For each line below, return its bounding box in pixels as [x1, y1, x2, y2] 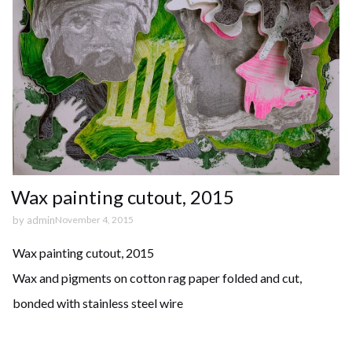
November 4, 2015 [55, 214, 134, 226]
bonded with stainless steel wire [13, 295, 183, 310]
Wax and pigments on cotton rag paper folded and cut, [13, 269, 302, 285]
